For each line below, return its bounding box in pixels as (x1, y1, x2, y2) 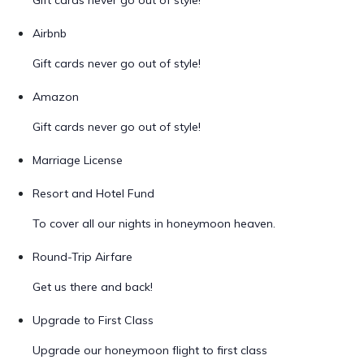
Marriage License (32, 153, 123, 167)
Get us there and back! (32, 279, 153, 294)
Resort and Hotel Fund (32, 186, 154, 201)
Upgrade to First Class (32, 313, 154, 327)
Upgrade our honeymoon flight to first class (32, 343, 267, 357)
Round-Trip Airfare (32, 249, 132, 264)
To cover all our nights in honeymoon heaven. (32, 216, 275, 231)
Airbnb (32, 26, 67, 41)
